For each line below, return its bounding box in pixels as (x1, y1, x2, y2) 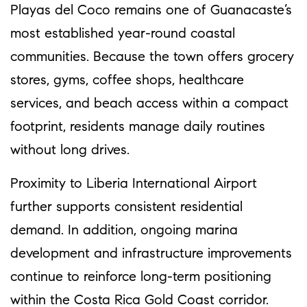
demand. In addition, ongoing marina (10, 223, 238, 238)
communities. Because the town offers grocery (10, 50, 294, 64)
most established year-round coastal (10, 27, 235, 41)
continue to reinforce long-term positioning (10, 270, 271, 284)
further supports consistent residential (10, 200, 243, 214)
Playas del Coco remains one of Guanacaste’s (10, 3, 292, 18)
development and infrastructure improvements (10, 247, 292, 261)
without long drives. (10, 143, 130, 158)
